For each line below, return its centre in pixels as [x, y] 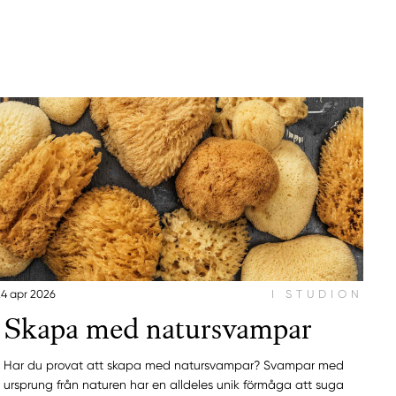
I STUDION [317, 294]
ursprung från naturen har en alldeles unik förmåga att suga [174, 385]
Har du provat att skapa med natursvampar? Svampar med [174, 366]
